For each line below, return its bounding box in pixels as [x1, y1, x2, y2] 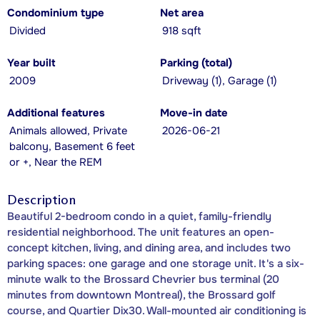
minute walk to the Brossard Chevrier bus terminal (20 [7, 271, 279, 286]
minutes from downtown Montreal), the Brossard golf [7, 287, 276, 302]
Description [7, 191, 76, 208]
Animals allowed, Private [9, 124, 127, 138]
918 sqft [162, 24, 201, 38]
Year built [7, 56, 55, 70]
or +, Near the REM [9, 155, 102, 169]
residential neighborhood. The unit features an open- [7, 224, 274, 239]
